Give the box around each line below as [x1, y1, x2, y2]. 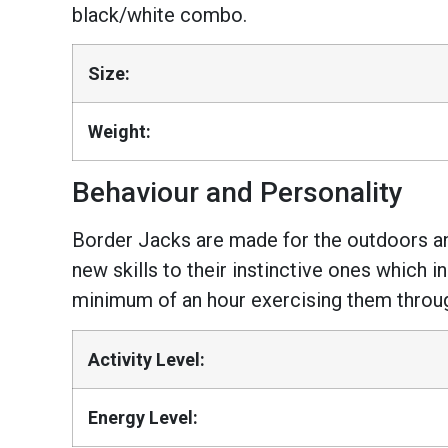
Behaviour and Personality [72, 176, 403, 210]
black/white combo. [72, 2, 247, 27]
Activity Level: [88, 348, 205, 370]
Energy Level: [88, 406, 198, 428]
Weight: [88, 121, 151, 143]
